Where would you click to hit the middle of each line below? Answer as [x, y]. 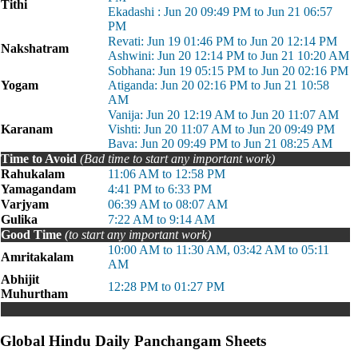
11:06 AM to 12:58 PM [167, 174]
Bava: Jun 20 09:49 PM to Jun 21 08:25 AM [220, 143]
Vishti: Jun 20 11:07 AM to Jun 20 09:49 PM [221, 129]
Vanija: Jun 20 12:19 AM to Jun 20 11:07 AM [223, 115]
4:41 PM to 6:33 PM [160, 189]
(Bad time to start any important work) [177, 159]
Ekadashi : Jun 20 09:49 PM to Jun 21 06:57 [220, 12]
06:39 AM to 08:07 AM [168, 204]
